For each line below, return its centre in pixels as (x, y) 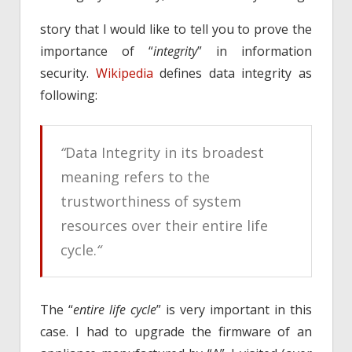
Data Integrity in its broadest (164, 153)
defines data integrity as (233, 73)
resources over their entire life (164, 226)
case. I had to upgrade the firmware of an (176, 332)
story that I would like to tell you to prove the (176, 29)
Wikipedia (124, 73)
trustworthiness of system (150, 202)
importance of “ (97, 51)
